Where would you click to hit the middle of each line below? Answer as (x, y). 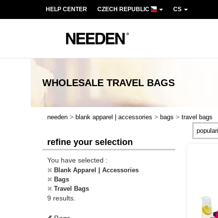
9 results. (61, 198)
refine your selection (90, 142)
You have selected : (77, 160)
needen (57, 117)
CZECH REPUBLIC (124, 9)
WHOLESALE (73, 83)
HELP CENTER (66, 9)
